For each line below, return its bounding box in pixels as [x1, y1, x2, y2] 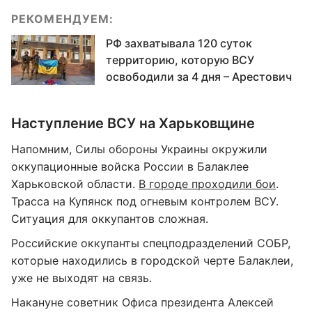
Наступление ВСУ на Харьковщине [11, 115, 255, 132]
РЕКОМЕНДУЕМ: [11, 12, 114, 26]
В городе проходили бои [139, 177, 276, 191]
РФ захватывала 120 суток [106, 36, 252, 50]
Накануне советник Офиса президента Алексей [11, 295, 274, 309]
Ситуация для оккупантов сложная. [11, 212, 208, 226]
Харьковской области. [11, 177, 139, 191]
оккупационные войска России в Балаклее [11, 159, 249, 173]
